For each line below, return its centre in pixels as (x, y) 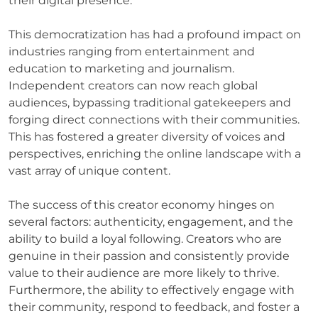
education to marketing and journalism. (121, 68)
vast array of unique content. (89, 170)
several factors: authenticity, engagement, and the (151, 221)
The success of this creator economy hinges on (142, 204)
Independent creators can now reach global (133, 85)
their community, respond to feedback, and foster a (154, 307)
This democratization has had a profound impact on (155, 34)
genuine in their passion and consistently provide (149, 256)
